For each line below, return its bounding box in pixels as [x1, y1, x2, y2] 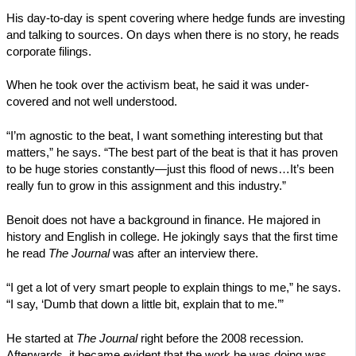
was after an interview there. [110, 247, 258, 261]
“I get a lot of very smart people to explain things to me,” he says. [6, 281, 341, 295]
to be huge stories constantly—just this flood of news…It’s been [6, 163, 334, 176]
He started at [6, 331, 76, 345]
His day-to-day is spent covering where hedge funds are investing [6, 11, 345, 25]
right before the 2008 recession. [137, 331, 304, 345]
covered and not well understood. [6, 95, 177, 109]
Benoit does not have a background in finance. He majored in [6, 214, 320, 227]
